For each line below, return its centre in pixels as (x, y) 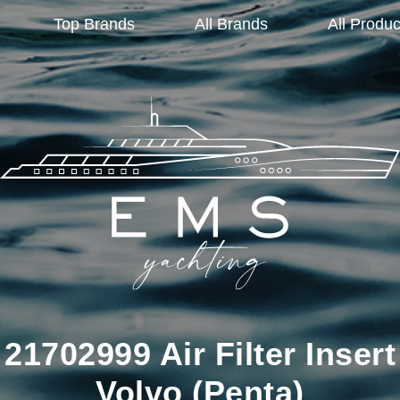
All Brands (232, 24)
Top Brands (95, 24)
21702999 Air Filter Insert (200, 354)
